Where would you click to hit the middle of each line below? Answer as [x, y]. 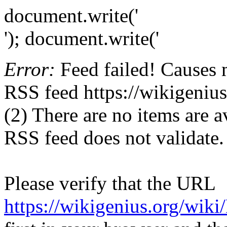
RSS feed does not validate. [114, 138]
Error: [30, 69]
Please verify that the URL [110, 183]
